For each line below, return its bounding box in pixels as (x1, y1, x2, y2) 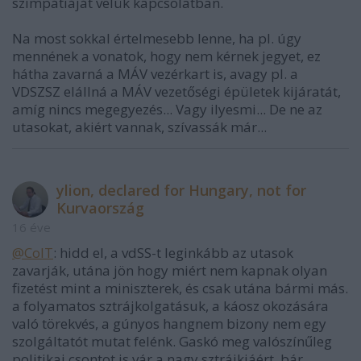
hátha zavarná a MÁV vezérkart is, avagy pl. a (12, 64, 298, 83)
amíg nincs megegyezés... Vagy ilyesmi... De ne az (12, 100, 322, 118)
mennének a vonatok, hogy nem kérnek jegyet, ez (12, 47, 321, 65)
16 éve (12, 219, 51, 235)
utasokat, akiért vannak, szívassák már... (12, 118, 267, 136)
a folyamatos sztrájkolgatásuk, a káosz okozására (12, 297, 329, 315)
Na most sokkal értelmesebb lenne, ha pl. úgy (12, 29, 301, 48)
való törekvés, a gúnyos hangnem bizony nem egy (12, 314, 326, 333)
